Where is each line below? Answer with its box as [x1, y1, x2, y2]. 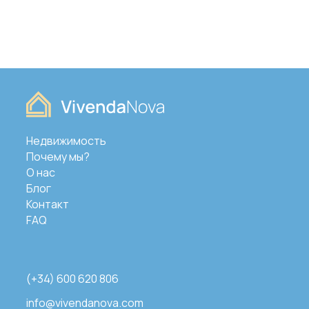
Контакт [26, 197, 69, 212]
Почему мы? [26, 149, 90, 165]
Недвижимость [26, 133, 106, 149]
